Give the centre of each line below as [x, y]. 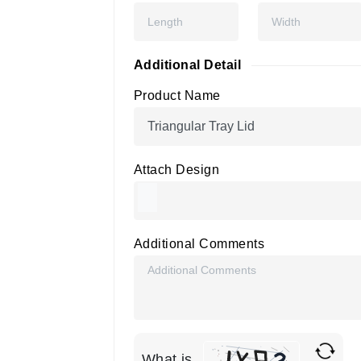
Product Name [177, 95]
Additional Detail [188, 65]
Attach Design [177, 170]
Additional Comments [199, 244]
